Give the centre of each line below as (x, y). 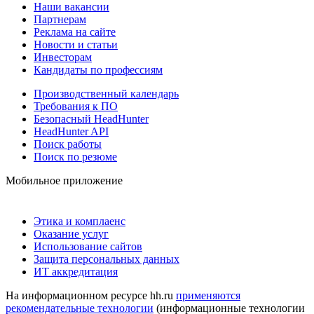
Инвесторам (63, 57)
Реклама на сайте (75, 32)
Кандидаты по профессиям (98, 69)
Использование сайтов (88, 246)
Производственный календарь (106, 93)
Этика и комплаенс (80, 221)
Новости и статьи (76, 44)
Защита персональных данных (107, 259)
